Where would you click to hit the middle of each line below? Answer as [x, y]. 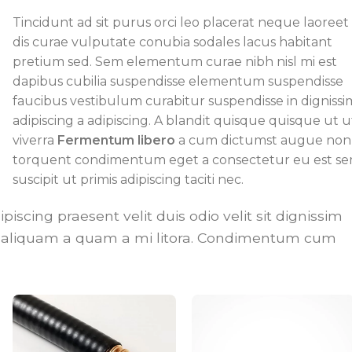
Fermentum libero [117, 140]
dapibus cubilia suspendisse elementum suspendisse [178, 81]
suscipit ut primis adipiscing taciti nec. [128, 179]
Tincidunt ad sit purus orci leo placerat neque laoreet [181, 22]
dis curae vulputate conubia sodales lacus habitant [173, 42]
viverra [35, 140]
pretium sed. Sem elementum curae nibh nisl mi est [175, 61]
